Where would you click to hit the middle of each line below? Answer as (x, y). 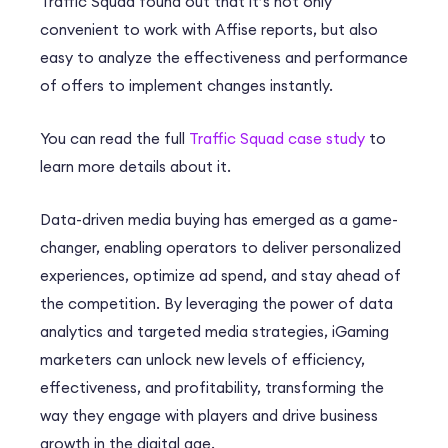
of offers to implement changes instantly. (188, 86)
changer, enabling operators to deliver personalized (220, 248)
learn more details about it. (135, 167)
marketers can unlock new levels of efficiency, (202, 360)
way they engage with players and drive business (209, 416)
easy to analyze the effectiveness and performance (224, 58)
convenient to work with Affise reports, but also (209, 30)
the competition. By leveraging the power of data (216, 304)
